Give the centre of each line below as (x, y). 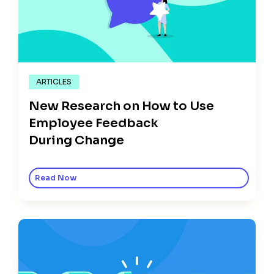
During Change (76, 141)
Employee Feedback (94, 124)
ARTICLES (54, 82)
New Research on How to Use (122, 106)
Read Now (56, 178)
